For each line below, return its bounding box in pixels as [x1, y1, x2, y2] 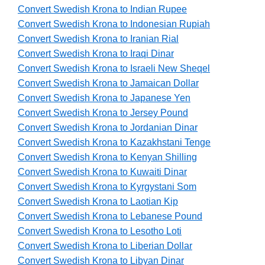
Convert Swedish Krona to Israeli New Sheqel [18, 63, 210, 74]
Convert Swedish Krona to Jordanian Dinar [18, 122, 198, 133]
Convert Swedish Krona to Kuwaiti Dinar [18, 167, 187, 177]
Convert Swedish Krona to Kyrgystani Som [18, 182, 196, 192]
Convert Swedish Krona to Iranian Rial [18, 34, 179, 44]
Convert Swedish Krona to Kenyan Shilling [18, 152, 197, 163]
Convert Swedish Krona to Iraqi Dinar [18, 49, 174, 59]
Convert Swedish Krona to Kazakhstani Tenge [18, 137, 211, 148]
